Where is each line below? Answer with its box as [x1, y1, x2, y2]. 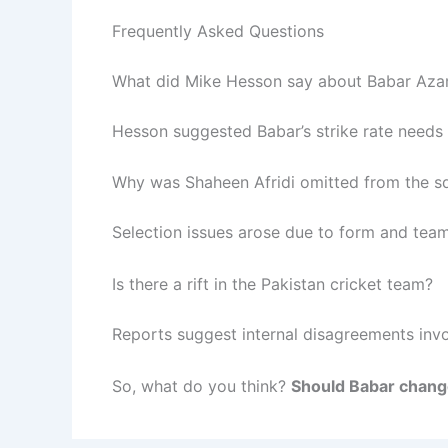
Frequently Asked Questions [112, 20, 324, 41]
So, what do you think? [112, 375, 291, 396]
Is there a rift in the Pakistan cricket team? [112, 273, 433, 294]
